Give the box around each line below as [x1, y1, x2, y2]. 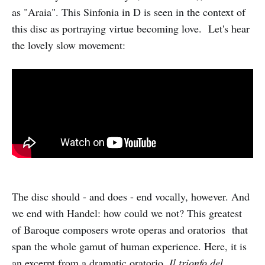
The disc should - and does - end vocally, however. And [12, 189, 250, 203]
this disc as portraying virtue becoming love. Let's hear [12, 21, 250, 36]
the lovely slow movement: [12, 38, 125, 53]
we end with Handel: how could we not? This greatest [12, 205, 242, 220]
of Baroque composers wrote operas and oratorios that [12, 222, 248, 237]
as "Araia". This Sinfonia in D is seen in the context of [12, 5, 245, 20]
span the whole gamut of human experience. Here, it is [12, 238, 247, 253]
